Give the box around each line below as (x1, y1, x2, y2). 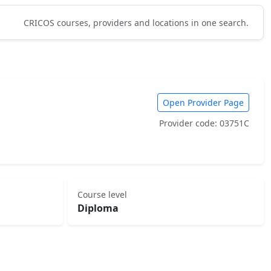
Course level (77, 189, 127, 200)
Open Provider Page (163, 97, 244, 108)
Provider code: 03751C (159, 117, 249, 129)
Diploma (77, 201, 119, 215)
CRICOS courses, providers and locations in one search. (24, 16, 249, 28)
